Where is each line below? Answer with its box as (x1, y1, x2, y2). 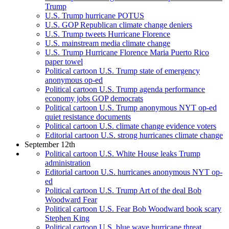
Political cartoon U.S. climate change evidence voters (45, 122, 216, 131)
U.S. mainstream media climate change (45, 39, 170, 48)
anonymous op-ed (45, 76, 103, 85)
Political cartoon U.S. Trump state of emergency (45, 66, 200, 76)
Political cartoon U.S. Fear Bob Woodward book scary (45, 204, 221, 214)
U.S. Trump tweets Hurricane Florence (45, 30, 170, 39)
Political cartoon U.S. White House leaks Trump (45, 149, 200, 158)
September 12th (25, 140, 75, 149)
